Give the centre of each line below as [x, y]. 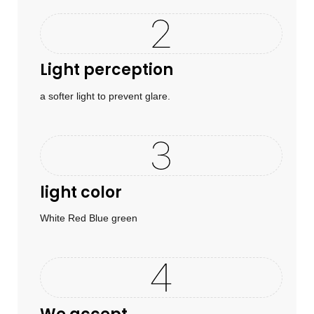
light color [81, 192]
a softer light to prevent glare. [105, 96]
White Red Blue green [88, 218]
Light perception [106, 70]
